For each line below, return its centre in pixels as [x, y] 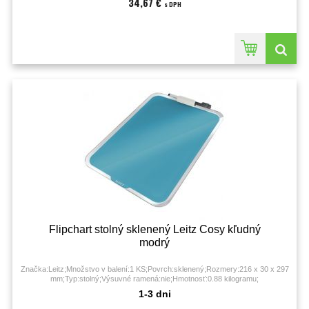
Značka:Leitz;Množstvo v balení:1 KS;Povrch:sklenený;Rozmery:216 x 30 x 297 [154, 269]
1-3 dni [154, 294]
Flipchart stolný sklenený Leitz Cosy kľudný [154, 229]
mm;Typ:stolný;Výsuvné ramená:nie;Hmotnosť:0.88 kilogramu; [154, 279]
